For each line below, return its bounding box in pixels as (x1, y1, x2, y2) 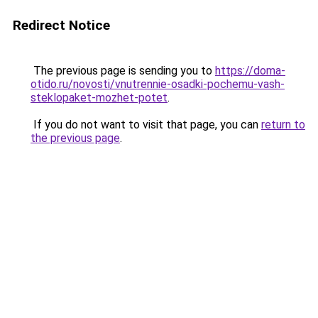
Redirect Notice (13, 17, 110, 33)
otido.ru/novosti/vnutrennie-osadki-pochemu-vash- (31, 77, 285, 91)
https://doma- (215, 64, 285, 77)
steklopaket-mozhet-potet (31, 91, 168, 104)
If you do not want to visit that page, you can (31, 118, 261, 131)
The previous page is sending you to (31, 64, 215, 77)
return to (261, 118, 305, 131)
